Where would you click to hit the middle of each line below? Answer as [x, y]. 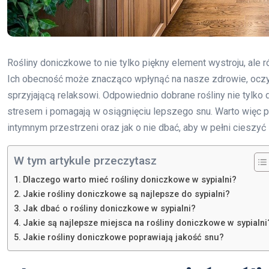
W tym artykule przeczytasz [85, 161]
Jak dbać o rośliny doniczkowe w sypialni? [109, 209]
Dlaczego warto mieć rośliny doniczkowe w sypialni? [129, 180]
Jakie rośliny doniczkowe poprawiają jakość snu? [123, 238]
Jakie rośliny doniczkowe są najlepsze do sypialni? [126, 195]
